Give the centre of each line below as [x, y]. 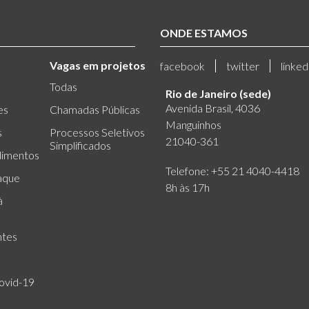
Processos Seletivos [97, 132]
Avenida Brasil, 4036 [213, 108]
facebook [182, 66]
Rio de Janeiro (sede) [218, 94]
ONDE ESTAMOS [204, 33]
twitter [243, 66]
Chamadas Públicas [95, 110]
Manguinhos [193, 125]
